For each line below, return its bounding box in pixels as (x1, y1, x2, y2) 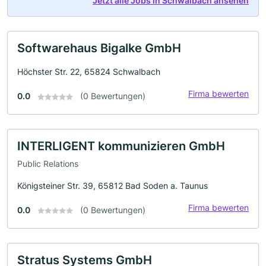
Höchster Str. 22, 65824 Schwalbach (17, 66, 160, 77)
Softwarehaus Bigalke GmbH (17, 41, 181, 55)
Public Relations (17, 158, 78, 169)
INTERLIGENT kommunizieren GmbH (17, 139, 225, 153)
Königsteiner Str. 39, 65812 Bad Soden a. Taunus (17, 180, 208, 191)
